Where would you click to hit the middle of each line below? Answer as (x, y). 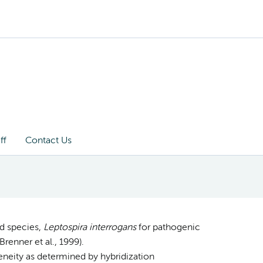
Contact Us (48, 141)
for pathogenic (168, 227)
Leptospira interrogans (90, 227)
